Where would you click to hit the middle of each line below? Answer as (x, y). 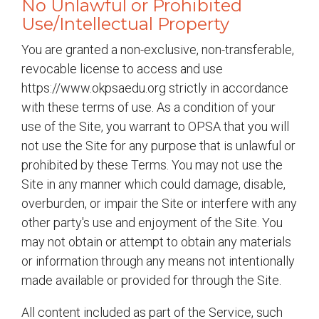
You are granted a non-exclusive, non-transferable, (158, 49)
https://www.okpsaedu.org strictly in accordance (155, 88)
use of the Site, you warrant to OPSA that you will (155, 126)
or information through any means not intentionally (158, 261)
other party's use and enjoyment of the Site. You (152, 223)
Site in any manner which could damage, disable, (153, 184)
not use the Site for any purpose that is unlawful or (158, 146)
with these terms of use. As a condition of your (148, 107)
